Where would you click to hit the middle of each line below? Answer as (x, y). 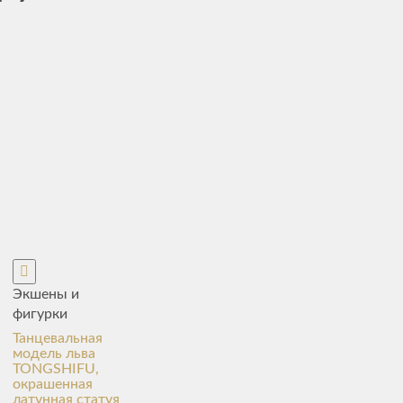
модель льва (54, 354)
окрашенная (52, 384)
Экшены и (45, 294)
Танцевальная (57, 338)
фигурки (40, 314)
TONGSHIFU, (55, 369)
